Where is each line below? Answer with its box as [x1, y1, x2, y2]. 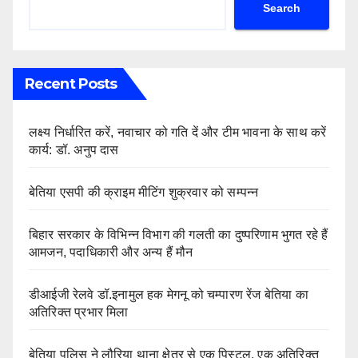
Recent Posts [25, 74, 117, 93]
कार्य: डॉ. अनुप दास [29, 142, 119, 157]
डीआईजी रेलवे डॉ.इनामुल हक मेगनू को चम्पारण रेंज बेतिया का [29, 287, 308, 301]
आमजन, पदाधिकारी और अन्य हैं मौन [29, 245, 197, 259]
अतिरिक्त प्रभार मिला [29, 304, 129, 319]
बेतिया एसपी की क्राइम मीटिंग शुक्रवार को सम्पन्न [29, 185, 259, 199]
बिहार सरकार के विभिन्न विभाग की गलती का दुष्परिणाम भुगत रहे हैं [29, 227, 328, 241]
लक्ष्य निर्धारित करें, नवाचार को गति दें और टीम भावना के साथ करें [29, 125, 327, 139]
